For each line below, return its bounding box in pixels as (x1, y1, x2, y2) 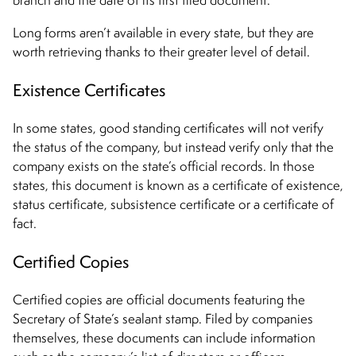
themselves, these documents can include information (13, 329, 315, 347)
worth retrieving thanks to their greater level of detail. (13, 43, 313, 61)
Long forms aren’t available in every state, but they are (13, 24, 314, 42)
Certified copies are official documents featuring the (13, 291, 305, 309)
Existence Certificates (13, 79, 165, 102)
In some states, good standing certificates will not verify (13, 119, 323, 137)
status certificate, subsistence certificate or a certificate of (13, 195, 334, 214)
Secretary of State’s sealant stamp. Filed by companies (13, 310, 313, 328)
